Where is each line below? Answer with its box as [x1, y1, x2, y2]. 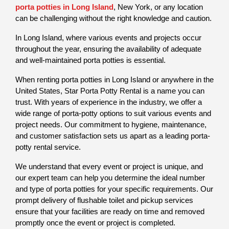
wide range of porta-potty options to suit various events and [15, 109, 211, 118]
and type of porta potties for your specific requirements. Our [15, 185, 213, 193]
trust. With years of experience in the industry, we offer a [15, 98, 202, 106]
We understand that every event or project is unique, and [15, 163, 203, 171]
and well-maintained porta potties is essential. [15, 56, 168, 64]
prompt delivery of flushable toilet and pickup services [15, 196, 193, 204]
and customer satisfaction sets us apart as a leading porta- [15, 132, 210, 140]
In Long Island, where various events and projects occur [15, 34, 201, 42]
